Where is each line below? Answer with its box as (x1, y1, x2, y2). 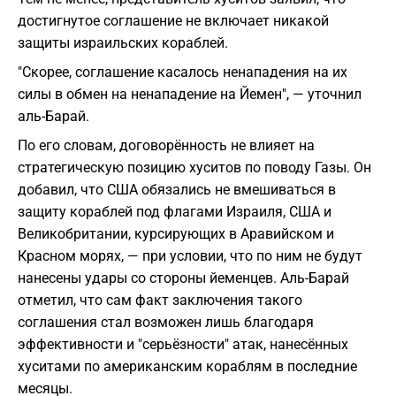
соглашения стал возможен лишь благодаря (18, 314, 314, 331)
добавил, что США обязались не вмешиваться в (18, 181, 336, 199)
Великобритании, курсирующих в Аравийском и (18, 225, 334, 243)
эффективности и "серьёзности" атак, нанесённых (18, 336, 348, 354)
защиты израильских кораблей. (18, 34, 228, 52)
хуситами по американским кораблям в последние (18, 358, 357, 376)
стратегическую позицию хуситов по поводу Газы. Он (18, 159, 371, 177)
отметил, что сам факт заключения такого (18, 292, 302, 309)
